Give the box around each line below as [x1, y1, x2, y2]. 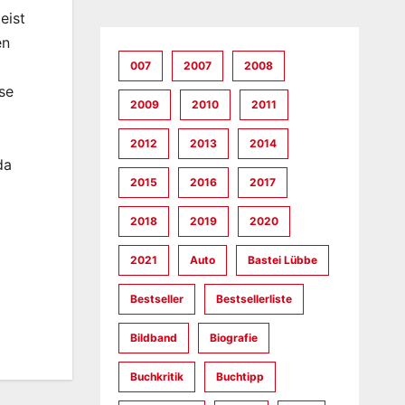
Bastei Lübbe [247, 253, 317, 267]
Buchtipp [215, 370, 264, 383]
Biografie [209, 331, 258, 344]
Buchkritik [129, 370, 184, 383]
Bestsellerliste [215, 292, 292, 306]
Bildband [129, 331, 177, 344]
